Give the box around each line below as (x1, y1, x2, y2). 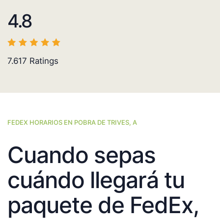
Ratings (27, 56, 58, 66)
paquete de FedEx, (7, 191, 198, 219)
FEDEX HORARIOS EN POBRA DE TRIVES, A (7, 118, 137, 127)
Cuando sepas (7, 141, 156, 169)
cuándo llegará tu (7, 166, 185, 194)
